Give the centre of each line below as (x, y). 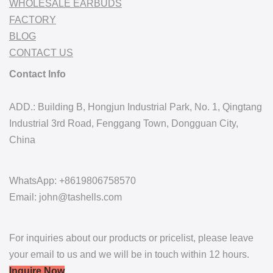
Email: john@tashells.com (66, 197)
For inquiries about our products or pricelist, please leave (131, 238)
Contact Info (37, 74)
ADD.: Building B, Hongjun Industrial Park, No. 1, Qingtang (136, 107)
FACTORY (33, 20)
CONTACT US (41, 53)
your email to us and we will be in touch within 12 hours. (129, 254)
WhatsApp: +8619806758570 (73, 181)
